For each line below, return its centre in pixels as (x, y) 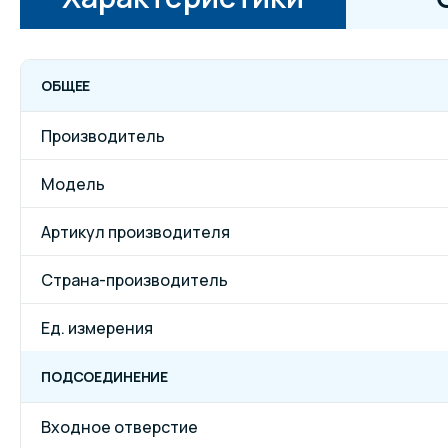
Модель (73, 183)
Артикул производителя (135, 231)
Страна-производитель (134, 279)
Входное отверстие (119, 426)
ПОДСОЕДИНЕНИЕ (105, 376)
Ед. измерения (97, 327)
